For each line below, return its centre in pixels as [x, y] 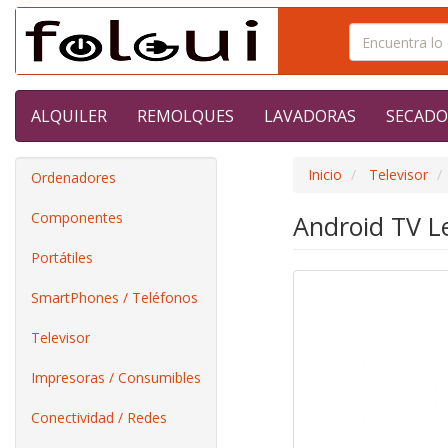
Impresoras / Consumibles [116, 377]
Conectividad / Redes [99, 417]
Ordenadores [73, 177]
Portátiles [62, 257]
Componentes [77, 217]
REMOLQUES [185, 116]
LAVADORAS [310, 116]
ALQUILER [69, 116]
